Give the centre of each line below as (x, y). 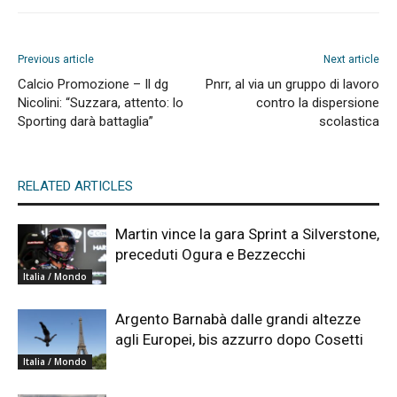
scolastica (349, 121)
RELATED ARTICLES (75, 186)
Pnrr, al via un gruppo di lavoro (292, 84)
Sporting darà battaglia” (86, 121)
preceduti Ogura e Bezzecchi (210, 254)
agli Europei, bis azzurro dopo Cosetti (239, 339)
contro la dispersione (318, 102)
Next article (351, 59)
